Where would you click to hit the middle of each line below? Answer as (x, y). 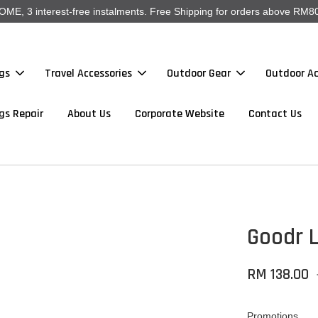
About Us (89, 114)
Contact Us (275, 114)
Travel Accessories (88, 73)
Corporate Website (180, 114)
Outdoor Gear (198, 73)
